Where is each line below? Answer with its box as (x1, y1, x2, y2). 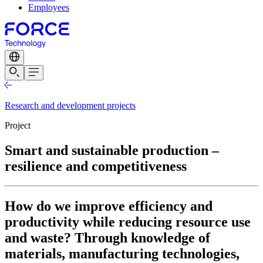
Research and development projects (5, 100, 136, 110)
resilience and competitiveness (5, 158, 187, 174)
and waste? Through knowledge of (5, 230, 210, 246)
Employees (28, 2, 69, 13)
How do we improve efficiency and (5, 198, 213, 214)
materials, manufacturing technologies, (5, 246, 240, 262)
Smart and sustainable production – (5, 142, 219, 158)
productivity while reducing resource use (5, 214, 251, 230)
